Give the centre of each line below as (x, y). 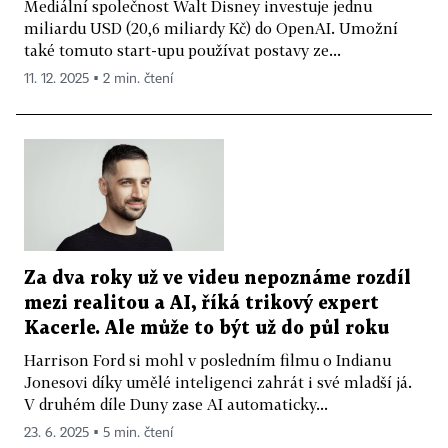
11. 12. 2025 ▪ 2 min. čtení (98, 78)
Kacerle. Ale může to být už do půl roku (206, 329)
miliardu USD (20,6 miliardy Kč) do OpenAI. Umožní (211, 27)
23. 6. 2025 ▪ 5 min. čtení (98, 433)
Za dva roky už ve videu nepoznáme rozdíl (217, 279)
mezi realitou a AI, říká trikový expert (201, 304)
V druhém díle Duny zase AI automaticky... (176, 404)
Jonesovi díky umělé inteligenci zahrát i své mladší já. (218, 382)
